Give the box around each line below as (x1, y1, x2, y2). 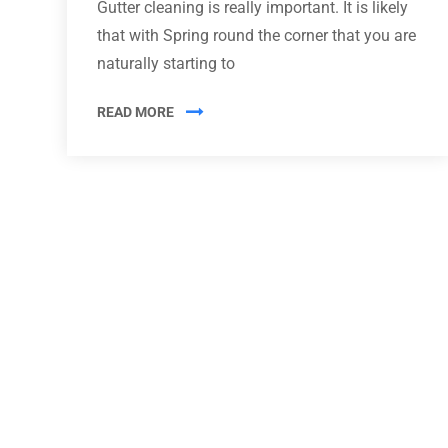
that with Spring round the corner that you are (97, 25, 416, 45)
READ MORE (97, 103, 174, 120)
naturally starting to (97, 53, 235, 73)
